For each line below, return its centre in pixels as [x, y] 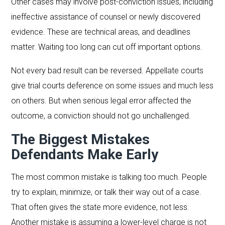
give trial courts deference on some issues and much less [113, 85]
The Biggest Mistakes [81, 139]
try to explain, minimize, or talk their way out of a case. [106, 192]
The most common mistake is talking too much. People [109, 177]
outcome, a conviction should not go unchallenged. [101, 116]
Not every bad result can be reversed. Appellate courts [107, 70]
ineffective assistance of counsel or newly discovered [106, 17]
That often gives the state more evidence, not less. [100, 207]
